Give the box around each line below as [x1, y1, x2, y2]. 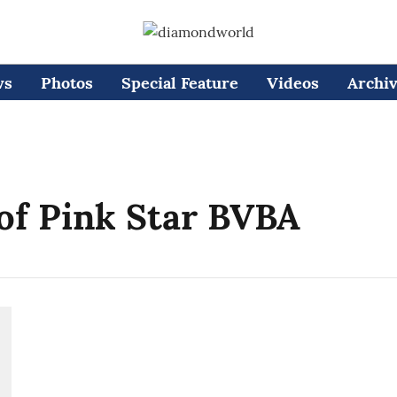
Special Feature [121, 72, 238, 93]
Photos [40, 72, 93, 93]
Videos [266, 72, 319, 93]
